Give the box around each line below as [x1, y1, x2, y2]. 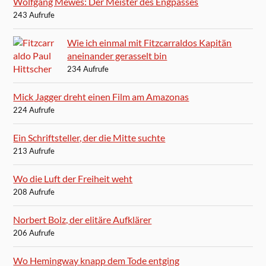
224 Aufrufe [13, 104, 55, 115]
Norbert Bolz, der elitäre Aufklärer [13, 213, 152, 225]
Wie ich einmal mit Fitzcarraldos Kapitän [67, 36, 232, 48]
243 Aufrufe [13, 9, 55, 20]
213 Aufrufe [13, 145, 55, 156]
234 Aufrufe [67, 64, 109, 74]
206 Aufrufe [13, 227, 55, 237]
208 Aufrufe [13, 186, 55, 197]
